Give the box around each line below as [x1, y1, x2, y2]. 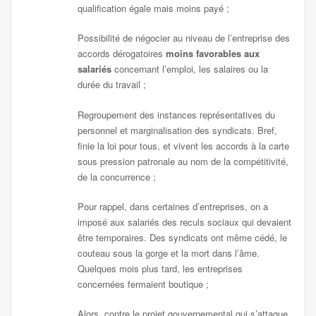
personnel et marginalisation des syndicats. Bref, [78, 123, 278, 137]
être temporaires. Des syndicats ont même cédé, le [78, 230, 288, 244]
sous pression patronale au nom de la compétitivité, [78, 154, 289, 168]
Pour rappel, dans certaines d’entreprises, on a [78, 199, 269, 213]
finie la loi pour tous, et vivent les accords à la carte [78, 138, 290, 152]
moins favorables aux [166, 47, 260, 61]
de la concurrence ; [78, 169, 157, 183]
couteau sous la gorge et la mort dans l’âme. [78, 245, 260, 260]
